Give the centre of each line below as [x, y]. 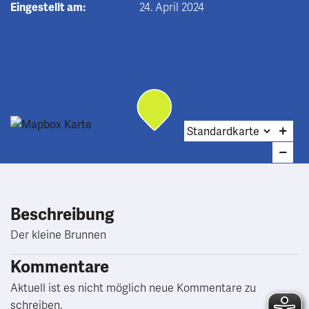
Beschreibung [62, 215]
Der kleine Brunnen [58, 235]
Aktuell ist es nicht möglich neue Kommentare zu [133, 288]
